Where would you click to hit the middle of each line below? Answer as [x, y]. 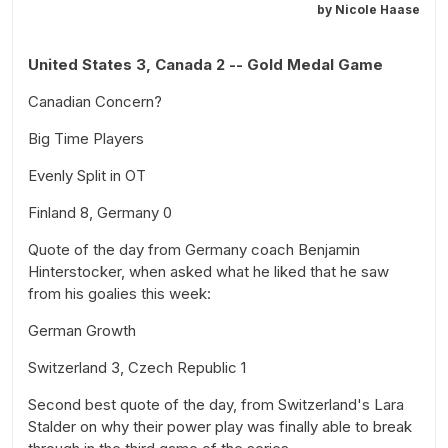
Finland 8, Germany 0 [100, 212]
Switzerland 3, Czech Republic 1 [137, 367]
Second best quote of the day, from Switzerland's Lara [216, 404]
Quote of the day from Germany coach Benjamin [194, 249]
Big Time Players [86, 138]
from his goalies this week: [119, 293]
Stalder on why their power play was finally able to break [220, 426]
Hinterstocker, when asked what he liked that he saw [208, 271]
